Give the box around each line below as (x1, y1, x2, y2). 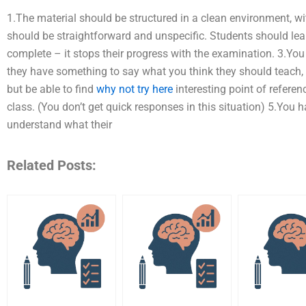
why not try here (96, 83, 173, 96)
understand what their (7, 118, 112, 132)
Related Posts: (7, 157, 96, 174)
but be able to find (7, 83, 96, 96)
